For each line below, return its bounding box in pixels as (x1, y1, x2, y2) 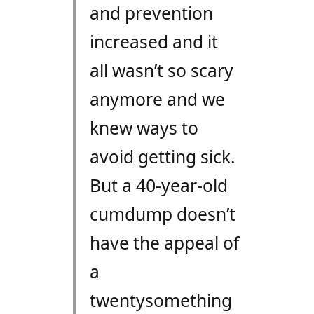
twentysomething (89, 289, 232, 313)
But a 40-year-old (89, 174, 228, 198)
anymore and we (89, 88, 225, 111)
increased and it (89, 30, 218, 54)
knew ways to (89, 116, 198, 140)
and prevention (89, 1, 213, 25)
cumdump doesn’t (89, 203, 235, 226)
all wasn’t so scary (89, 59, 233, 83)
